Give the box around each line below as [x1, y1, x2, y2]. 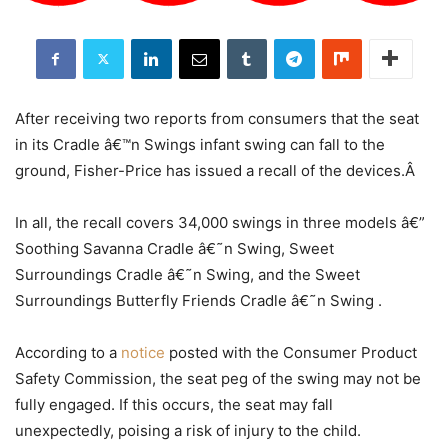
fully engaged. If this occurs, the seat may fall [15, 394, 333, 414]
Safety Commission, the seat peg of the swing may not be [15, 368, 421, 388]
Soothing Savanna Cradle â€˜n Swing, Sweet [15, 238, 334, 258]
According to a [15, 342, 121, 362]
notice [121, 342, 165, 362]
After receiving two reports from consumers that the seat [15, 108, 419, 128]
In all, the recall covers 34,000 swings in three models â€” [15, 212, 425, 232]
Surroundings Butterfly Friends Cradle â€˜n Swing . [15, 290, 382, 310]
